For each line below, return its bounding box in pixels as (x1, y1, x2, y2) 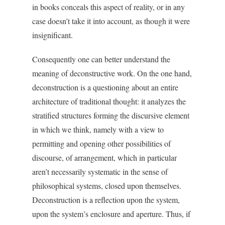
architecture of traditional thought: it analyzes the (32, 96, 186, 106)
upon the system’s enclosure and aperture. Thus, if (32, 208, 190, 219)
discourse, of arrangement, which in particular (32, 152, 177, 163)
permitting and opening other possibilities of (32, 138, 171, 149)
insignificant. (32, 30, 73, 40)
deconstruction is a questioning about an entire (32, 82, 178, 92)
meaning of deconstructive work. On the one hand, (32, 68, 192, 78)
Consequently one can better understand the (32, 54, 170, 64)
